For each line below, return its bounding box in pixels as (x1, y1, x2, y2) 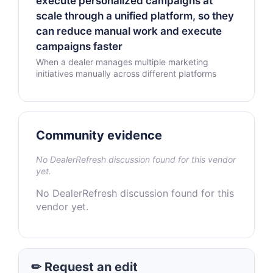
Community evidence (36, 128, 162, 143)
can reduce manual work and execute (36, 25, 222, 37)
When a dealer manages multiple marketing (36, 57, 208, 67)
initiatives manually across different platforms (36, 68, 216, 79)
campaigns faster (36, 40, 122, 52)
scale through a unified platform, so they (36, 10, 234, 22)
